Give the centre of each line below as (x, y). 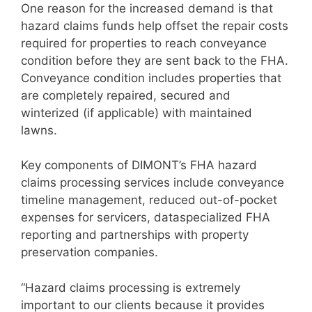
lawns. (39, 130)
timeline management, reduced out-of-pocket (149, 200)
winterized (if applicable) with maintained (136, 112)
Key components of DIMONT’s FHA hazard (139, 165)
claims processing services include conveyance (153, 182)
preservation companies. (89, 252)
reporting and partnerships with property (135, 235)
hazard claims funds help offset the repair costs (155, 25)
